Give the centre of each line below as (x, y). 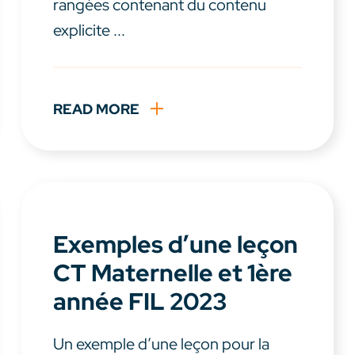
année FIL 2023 (139, 302)
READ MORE (96, 109)
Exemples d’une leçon (175, 244)
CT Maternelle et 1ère (172, 273)
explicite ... (89, 31)
